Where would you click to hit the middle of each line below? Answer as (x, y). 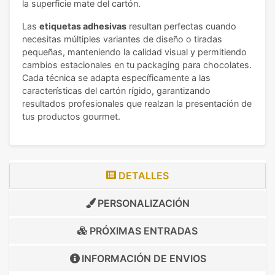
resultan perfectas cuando (181, 26)
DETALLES (142, 176)
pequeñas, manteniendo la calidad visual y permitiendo (134, 52)
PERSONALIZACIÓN (142, 203)
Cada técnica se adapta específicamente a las (116, 78)
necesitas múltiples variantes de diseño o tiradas (122, 39)
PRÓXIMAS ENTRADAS (142, 231)
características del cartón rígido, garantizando (116, 91)
